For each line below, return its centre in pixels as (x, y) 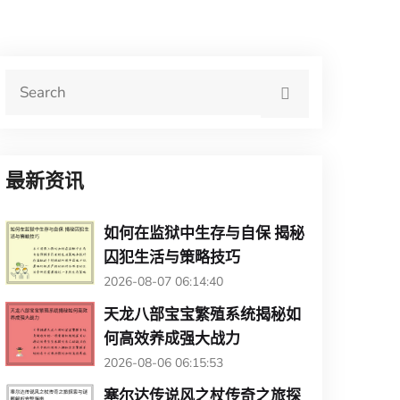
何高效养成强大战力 (172, 338)
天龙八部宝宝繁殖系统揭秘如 (202, 314)
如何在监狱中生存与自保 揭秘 (204, 233)
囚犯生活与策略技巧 (172, 257)
